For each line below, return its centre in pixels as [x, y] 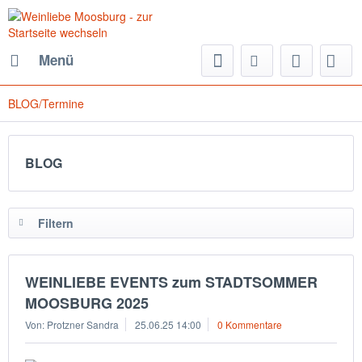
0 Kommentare [250, 324]
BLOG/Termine [46, 103]
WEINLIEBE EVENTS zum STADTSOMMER [171, 282]
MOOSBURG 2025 [87, 303]
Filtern [56, 223]
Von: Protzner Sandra [72, 324]
